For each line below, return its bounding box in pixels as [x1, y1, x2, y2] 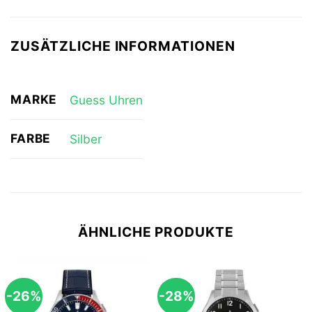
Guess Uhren [69, 92, 143, 107]
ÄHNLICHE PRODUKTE [77, 223, 235, 240]
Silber [69, 131, 102, 146]
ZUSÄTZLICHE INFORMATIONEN [10, 37, 235, 54]
